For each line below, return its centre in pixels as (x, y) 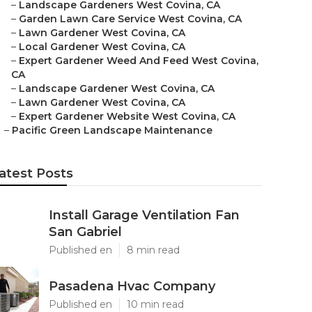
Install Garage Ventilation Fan (144, 215)
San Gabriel (85, 232)
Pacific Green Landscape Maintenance (112, 130)
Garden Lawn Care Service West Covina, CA (130, 19)
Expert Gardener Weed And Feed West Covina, (139, 61)
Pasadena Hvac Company (132, 286)
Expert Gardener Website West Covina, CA (127, 116)
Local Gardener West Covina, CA (102, 47)
